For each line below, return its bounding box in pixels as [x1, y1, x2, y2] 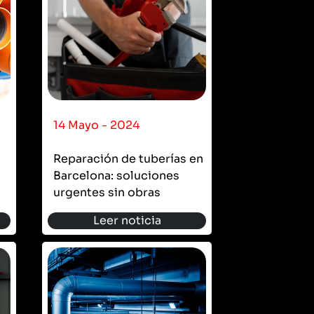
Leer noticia [93, 212, 161, 228]
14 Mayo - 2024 [53, 117, 139, 132]
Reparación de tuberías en [53, 151, 203, 166]
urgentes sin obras [53, 184, 161, 200]
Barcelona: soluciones [53, 168, 179, 183]
